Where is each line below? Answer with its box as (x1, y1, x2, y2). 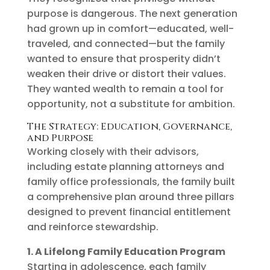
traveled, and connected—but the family (27, 36, 225, 51)
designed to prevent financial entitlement (27, 204, 231, 219)
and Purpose (27, 131, 93, 145)
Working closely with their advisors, (27, 144, 199, 159)
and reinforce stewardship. (27, 219, 159, 234)
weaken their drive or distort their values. (27, 66, 226, 81)
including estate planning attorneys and (27, 159, 224, 174)
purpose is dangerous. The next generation (27, 6, 237, 20)
